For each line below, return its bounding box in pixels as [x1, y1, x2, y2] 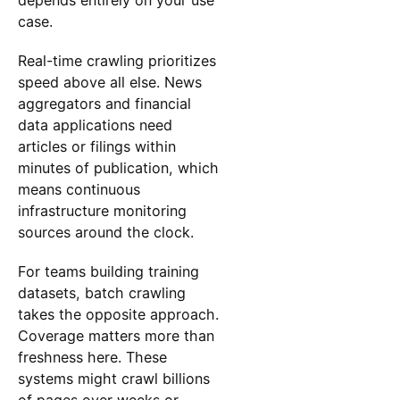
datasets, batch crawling [17, 284, 186, 303]
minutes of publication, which [17, 159, 219, 178]
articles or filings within [17, 137, 176, 156]
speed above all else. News [17, 73, 202, 92]
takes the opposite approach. [17, 305, 219, 324]
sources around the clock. [17, 223, 194, 242]
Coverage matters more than [17, 327, 214, 346]
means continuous [17, 180, 140, 199]
